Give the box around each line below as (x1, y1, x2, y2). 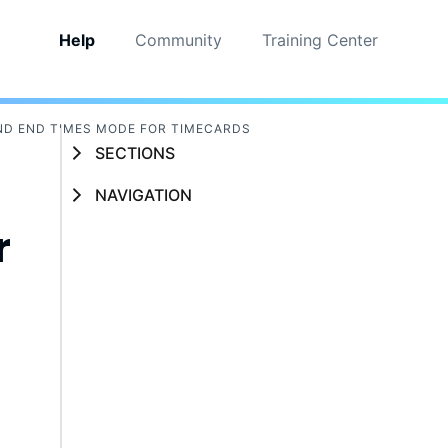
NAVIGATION (94, 185, 192, 206)
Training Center (261, 30, 378, 50)
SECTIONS (94, 142, 175, 163)
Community (134, 30, 222, 50)
